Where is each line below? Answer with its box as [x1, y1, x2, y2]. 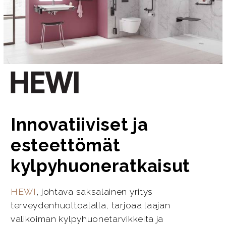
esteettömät [10, 135, 121, 156]
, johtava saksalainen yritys [36, 186, 153, 197]
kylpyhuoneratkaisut [10, 155, 190, 177]
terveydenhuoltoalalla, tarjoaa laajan [10, 200, 171, 210]
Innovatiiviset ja [10, 114, 148, 135]
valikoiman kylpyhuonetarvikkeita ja [10, 213, 164, 224]
